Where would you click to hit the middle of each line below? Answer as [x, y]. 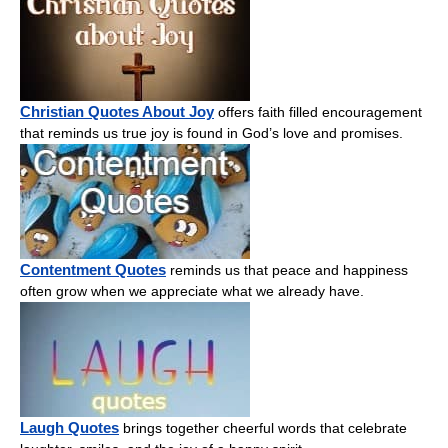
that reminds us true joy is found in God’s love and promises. [211, 132]
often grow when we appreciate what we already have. [192, 290]
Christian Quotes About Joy [117, 111]
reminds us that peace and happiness [287, 269]
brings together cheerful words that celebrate [263, 427]
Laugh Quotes [69, 427]
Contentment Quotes [93, 269]
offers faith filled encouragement [318, 111]
